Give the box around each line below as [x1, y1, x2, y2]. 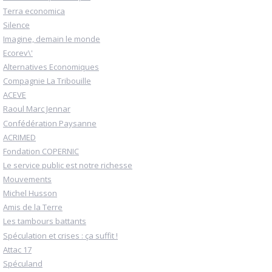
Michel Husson [3, 188, 57, 199]
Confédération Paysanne [3, 117, 97, 129]
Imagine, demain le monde [3, 33, 100, 44]
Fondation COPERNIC [3, 145, 79, 157]
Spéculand [3, 257, 42, 269]
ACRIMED [3, 131, 36, 143]
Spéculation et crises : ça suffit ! [3, 229, 118, 241]
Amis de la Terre [3, 202, 63, 213]
